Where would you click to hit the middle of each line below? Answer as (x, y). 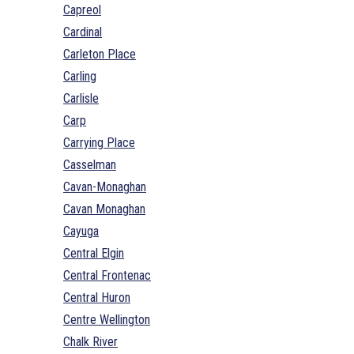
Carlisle (81, 98)
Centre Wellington (107, 319)
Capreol (82, 9)
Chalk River (90, 341)
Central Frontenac (107, 275)
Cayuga (81, 231)
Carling (80, 76)
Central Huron (97, 297)
